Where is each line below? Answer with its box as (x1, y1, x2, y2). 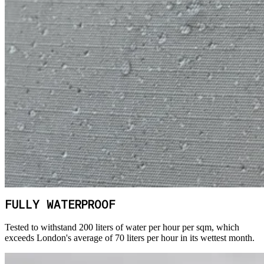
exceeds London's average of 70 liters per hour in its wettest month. (5, 232, 255, 243)
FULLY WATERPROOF (5, 200, 115, 212)
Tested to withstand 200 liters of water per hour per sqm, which (5, 222, 239, 232)
